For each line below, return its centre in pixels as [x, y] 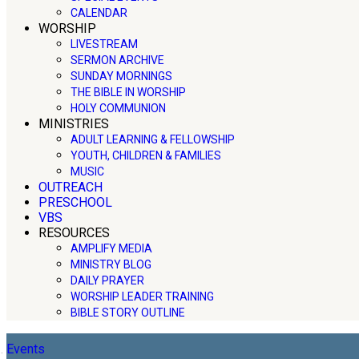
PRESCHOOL [75, 203]
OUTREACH [71, 188]
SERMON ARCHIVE [117, 61]
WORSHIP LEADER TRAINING [142, 297]
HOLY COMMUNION [118, 109]
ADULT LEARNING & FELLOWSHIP [153, 140]
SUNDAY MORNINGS [121, 77]
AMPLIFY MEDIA [111, 249]
